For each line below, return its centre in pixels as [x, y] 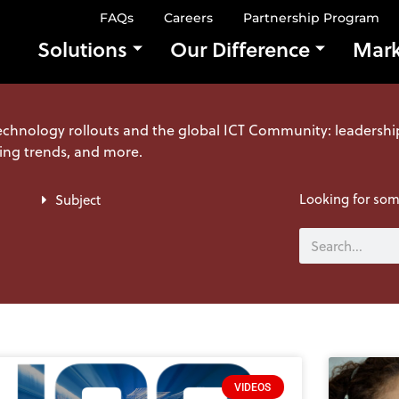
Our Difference [240, 49]
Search [318, 238]
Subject [78, 200]
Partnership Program [311, 18]
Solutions [82, 49]
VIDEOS [253, 387]
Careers [188, 18]
